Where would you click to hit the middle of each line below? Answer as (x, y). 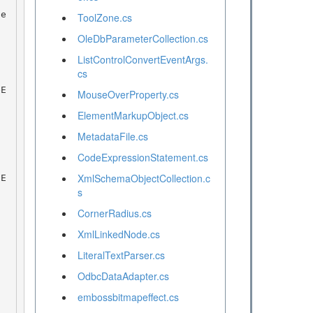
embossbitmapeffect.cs (128, 297)
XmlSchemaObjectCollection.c (144, 179)
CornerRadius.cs (114, 213)
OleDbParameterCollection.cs (143, 39)
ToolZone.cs (104, 18)
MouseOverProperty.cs (128, 95)
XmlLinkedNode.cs (118, 234)
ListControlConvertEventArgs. (143, 60)
